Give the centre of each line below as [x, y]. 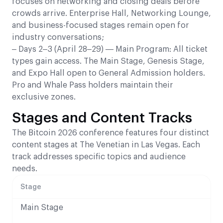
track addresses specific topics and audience [99, 157]
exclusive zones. [44, 97]
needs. [25, 168]
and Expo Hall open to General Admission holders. [109, 73]
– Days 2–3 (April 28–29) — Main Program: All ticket [110, 49]
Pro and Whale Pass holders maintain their [93, 85]
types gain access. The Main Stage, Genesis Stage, [108, 61]
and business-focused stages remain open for [101, 25]
